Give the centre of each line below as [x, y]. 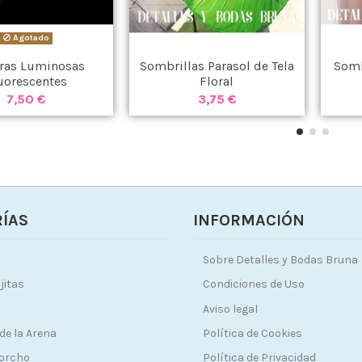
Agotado [29, 38]
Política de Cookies [253, 333]
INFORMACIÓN [249, 221]
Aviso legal [230, 309]
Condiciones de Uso [254, 284]
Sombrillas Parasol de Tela [217, 66]
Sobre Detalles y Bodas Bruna [280, 260]
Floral [217, 82]
